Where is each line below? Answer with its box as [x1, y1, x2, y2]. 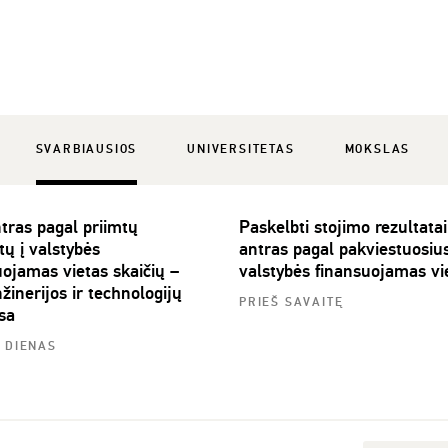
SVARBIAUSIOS [35, 141, 138, 157]
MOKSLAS [344, 141, 411, 157]
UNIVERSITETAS [187, 141, 295, 157]
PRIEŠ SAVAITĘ [239, 294, 344, 310]
